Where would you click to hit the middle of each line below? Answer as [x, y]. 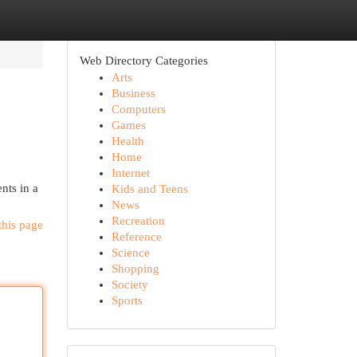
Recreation [138, 221]
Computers [138, 109]
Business [133, 93]
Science [130, 253]
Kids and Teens [149, 189]
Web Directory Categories [143, 61]
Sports [127, 300]
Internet [130, 173]
